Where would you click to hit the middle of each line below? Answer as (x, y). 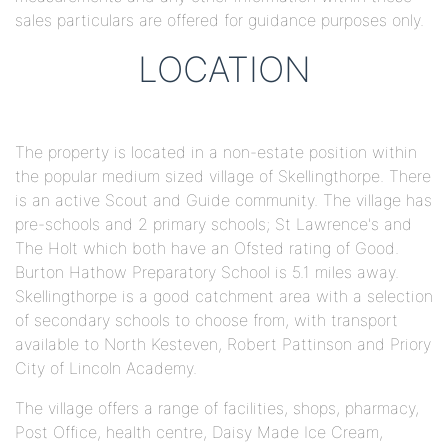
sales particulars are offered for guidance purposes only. (219, 20)
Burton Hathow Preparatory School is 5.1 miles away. (207, 272)
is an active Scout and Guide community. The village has (223, 200)
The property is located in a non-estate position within (216, 152)
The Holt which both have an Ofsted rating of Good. (207, 248)
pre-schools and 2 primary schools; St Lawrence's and (213, 224)
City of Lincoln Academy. (106, 368)
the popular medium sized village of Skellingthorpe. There (223, 176)
